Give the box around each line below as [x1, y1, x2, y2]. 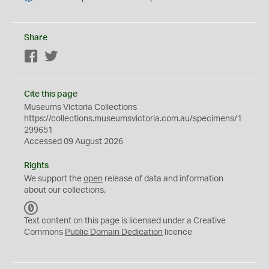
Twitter [58, 53, 84, 61]
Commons [24, 228, 65, 237]
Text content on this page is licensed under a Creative [24, 217, 226, 225]
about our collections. [24, 186, 106, 195]
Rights [24, 162, 49, 170]
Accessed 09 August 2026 [24, 138, 123, 146]
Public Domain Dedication [65, 228, 163, 237]
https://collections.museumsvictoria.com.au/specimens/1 [24, 115, 242, 123]
